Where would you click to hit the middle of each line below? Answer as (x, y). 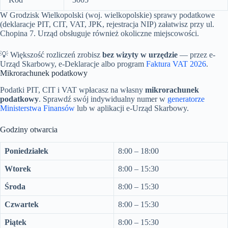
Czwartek (22, 204)
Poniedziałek (26, 151)
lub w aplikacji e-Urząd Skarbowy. (132, 108)
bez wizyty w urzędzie (140, 55)
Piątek (16, 222)
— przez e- (196, 55)
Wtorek (18, 168)
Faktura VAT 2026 (176, 64)
